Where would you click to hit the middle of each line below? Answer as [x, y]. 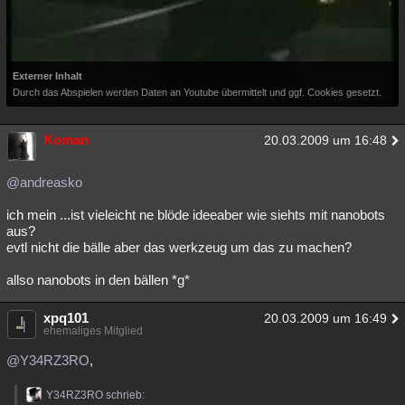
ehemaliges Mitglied [93, 330]
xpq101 [66, 317]
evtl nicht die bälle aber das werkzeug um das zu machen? [179, 247]
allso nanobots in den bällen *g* [98, 279]
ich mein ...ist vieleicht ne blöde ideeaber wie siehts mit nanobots [196, 214]
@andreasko [44, 182]
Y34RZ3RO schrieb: [95, 395]
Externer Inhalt [47, 75]
